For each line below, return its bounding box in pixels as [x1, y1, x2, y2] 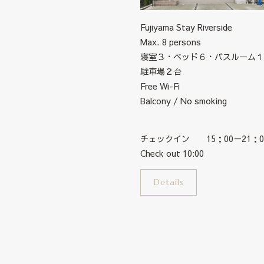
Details [153, 177, 184, 188]
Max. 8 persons [140, 35, 201, 48]
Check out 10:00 [140, 147, 204, 159]
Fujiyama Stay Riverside [140, 21, 232, 33]
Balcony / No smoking [140, 94, 227, 107]
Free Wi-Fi [140, 80, 180, 92]
